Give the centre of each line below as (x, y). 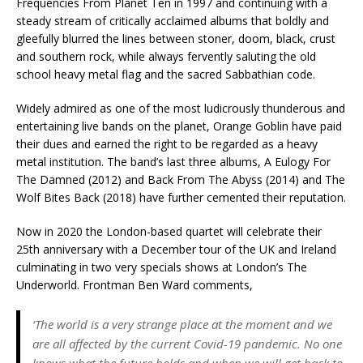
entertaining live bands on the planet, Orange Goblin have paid (179, 126)
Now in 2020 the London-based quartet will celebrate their (169, 231)
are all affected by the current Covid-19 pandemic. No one (187, 343)
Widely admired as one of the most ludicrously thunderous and (181, 108)
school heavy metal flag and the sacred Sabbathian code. (166, 74)
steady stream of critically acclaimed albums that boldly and (173, 20)
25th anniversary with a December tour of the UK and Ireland (176, 249)
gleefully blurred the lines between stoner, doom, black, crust (176, 38)
